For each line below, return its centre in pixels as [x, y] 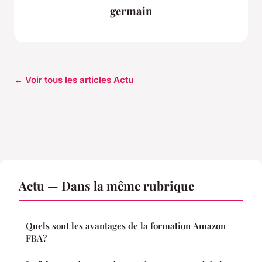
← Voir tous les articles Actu [74, 80]
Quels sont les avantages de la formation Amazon [126, 226]
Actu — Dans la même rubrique [106, 186]
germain [131, 11]
